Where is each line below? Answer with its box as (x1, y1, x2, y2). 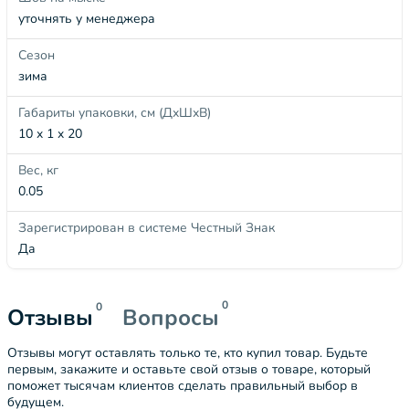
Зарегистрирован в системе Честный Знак (18, 219, 275, 236)
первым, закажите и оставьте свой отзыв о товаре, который (7, 361, 371, 378)
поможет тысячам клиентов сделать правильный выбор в (7, 377, 358, 394)
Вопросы (122, 303, 219, 332)
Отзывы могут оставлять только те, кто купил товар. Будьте (7, 344, 368, 362)
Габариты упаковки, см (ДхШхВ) (18, 104, 211, 121)
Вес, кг (18, 162, 58, 179)
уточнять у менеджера (18, 10, 155, 27)
